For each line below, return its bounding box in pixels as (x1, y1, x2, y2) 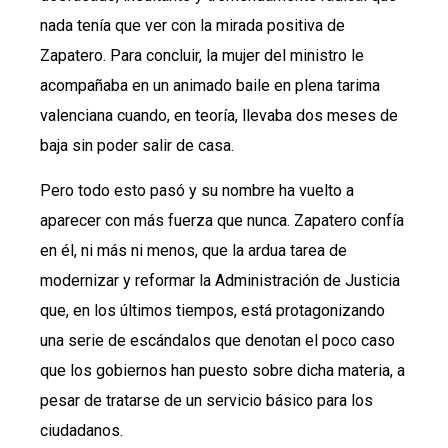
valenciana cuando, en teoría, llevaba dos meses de (40, 106, 398, 126)
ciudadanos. (40, 420, 123, 440)
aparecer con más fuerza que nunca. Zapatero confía (40, 210, 404, 230)
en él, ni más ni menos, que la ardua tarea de (40, 240, 347, 260)
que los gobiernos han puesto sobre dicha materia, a (40, 360, 405, 380)
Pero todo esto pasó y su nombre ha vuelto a (40, 180, 354, 200)
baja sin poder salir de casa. (40, 136, 234, 156)
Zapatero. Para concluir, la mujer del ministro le (40, 46, 364, 66)
